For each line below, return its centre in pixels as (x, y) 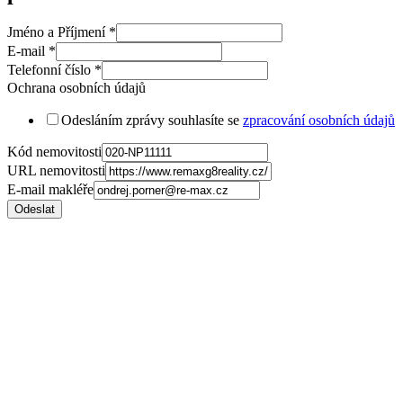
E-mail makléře (50, 189)
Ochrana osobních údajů (76, 87)
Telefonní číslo (51, 69)
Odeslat (35, 209)
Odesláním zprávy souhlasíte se (152, 120)
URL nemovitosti (56, 170)
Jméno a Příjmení (58, 31)
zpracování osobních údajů (319, 120)
